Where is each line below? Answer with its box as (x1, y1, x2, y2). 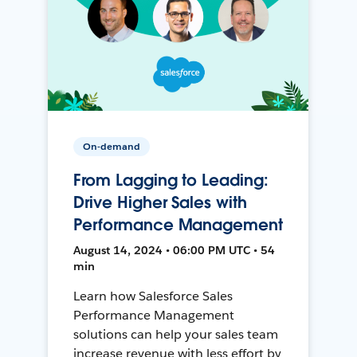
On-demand (83, 139, 141, 153)
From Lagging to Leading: (73, 169, 269, 190)
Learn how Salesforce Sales (73, 287, 233, 304)
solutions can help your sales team (73, 325, 278, 343)
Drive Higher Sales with (73, 191, 247, 213)
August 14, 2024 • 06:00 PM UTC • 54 (73, 242, 276, 257)
